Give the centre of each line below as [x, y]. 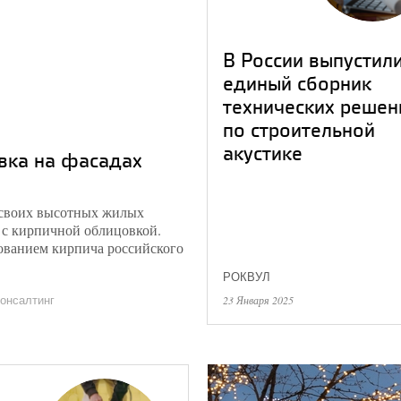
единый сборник [297, 83]
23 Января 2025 [258, 300]
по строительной [299, 129]
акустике [263, 153]
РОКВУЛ [247, 277]
